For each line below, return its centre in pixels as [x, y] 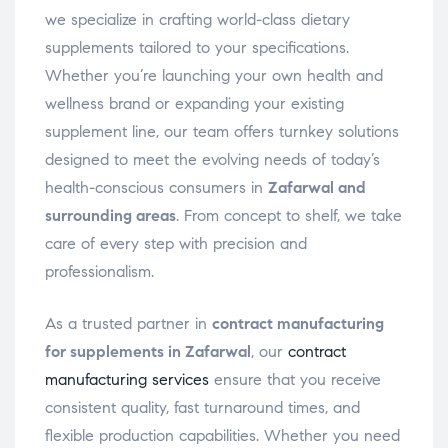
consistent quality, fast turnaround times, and [202, 408]
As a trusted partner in [128, 324]
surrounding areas [110, 216]
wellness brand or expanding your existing [194, 104]
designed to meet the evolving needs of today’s [212, 160]
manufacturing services [127, 380]
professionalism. [99, 272]
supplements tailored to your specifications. [197, 48]
